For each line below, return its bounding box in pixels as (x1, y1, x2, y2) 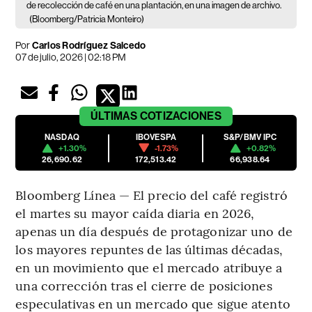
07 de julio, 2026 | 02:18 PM (15, 51, 127, 63)
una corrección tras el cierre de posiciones (15, 276, 272, 294)
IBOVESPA (135, 132, 177, 142)
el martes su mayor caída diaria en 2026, (15, 203, 255, 221)
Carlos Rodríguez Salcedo (31, 39, 146, 52)
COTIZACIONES (139, 109, 221, 123)
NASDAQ (44, 132, 80, 142)
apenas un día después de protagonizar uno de (15, 221, 292, 240)
